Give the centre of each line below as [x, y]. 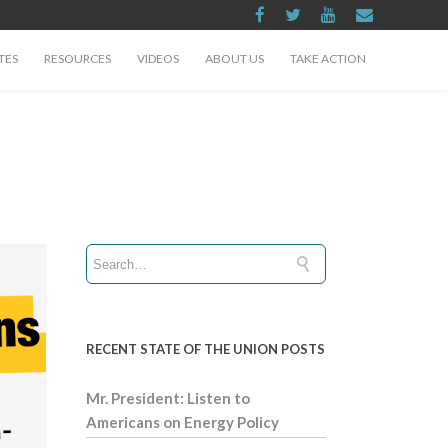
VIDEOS [158, 58]
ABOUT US [234, 58]
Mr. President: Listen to [168, 398]
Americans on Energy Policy [182, 422]
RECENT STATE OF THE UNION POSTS [205, 349]
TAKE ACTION [328, 58]
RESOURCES [77, 58]
